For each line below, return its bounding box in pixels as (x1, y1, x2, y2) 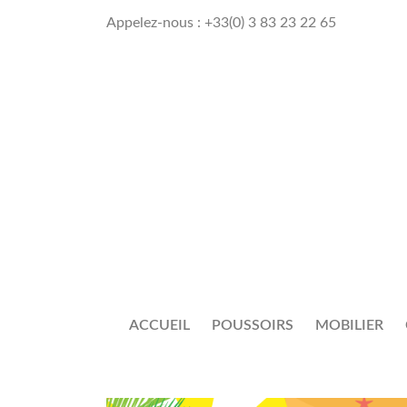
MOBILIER (315, 317, 383, 333)
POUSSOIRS (212, 317, 293, 333)
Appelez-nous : (106, 15, 204, 30)
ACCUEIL (129, 317, 190, 333)
